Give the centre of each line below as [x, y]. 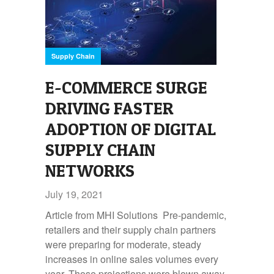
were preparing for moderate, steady [123, 244]
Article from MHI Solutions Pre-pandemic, [136, 215]
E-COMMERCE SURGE [126, 87]
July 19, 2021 [74, 194]
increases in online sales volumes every [132, 259]
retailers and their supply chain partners [131, 230]
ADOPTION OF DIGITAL [131, 129]
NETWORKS [90, 171]
